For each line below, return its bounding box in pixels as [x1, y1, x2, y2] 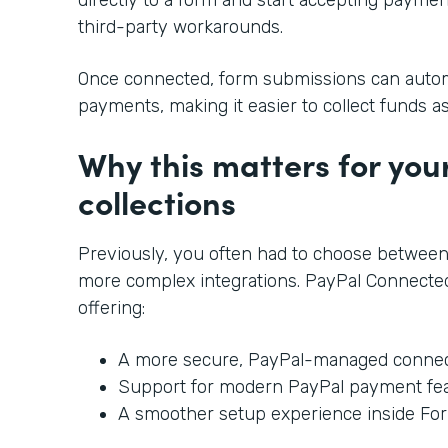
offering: [78, 296, 145, 319]
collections [78, 178, 236, 224]
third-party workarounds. [78, 15, 283, 38]
